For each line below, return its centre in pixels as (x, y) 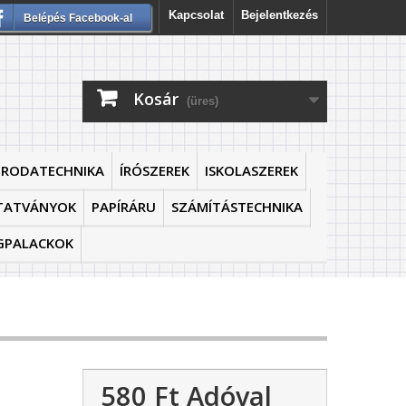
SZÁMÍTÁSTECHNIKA (237, 207)
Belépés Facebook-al (78, 18)
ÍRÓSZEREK (155, 170)
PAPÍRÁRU (124, 207)
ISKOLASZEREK (251, 170)
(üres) (203, 101)
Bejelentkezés (280, 15)
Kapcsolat (196, 15)
